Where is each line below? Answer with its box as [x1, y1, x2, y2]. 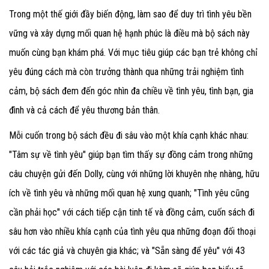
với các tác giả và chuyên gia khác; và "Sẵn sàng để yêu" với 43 [9, 244, 245, 256]
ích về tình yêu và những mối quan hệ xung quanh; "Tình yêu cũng [9, 187, 249, 199]
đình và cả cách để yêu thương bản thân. [9, 104, 162, 116]
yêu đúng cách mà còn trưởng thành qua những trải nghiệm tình [9, 65, 244, 77]
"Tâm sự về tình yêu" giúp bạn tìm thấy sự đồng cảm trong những [9, 148, 253, 160]
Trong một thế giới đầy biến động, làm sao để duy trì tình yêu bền [9, 8, 252, 20]
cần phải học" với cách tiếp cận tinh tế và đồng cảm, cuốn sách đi [9, 206, 255, 218]
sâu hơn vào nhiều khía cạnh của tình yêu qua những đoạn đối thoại [9, 225, 256, 237]
